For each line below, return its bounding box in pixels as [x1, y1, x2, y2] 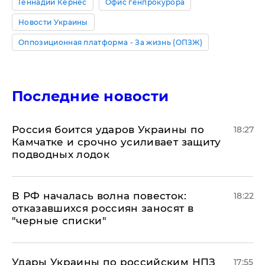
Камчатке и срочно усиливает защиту [12, 136, 221, 148]
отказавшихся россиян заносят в [12, 202, 194, 214]
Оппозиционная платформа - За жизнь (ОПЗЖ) [18, 38, 203, 47]
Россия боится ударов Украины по [12, 124, 205, 135]
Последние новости [12, 88, 169, 105]
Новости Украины [18, 18, 88, 27]
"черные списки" [12, 215, 107, 227]
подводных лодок [12, 148, 110, 160]
